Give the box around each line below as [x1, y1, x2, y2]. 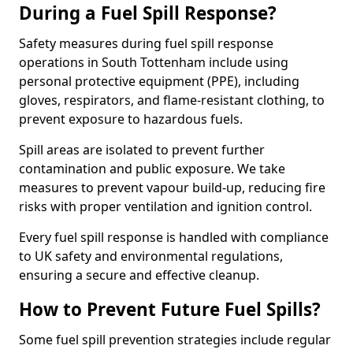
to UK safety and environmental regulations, [19, 247, 283, 265]
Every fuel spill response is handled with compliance [19, 229, 329, 246]
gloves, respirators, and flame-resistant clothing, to [19, 91, 325, 109]
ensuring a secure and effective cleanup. [19, 266, 259, 284]
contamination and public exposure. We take [19, 160, 285, 177]
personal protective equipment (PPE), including [19, 72, 299, 90]
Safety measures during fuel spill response [19, 35, 273, 52]
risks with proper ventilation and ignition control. [19, 198, 312, 215]
